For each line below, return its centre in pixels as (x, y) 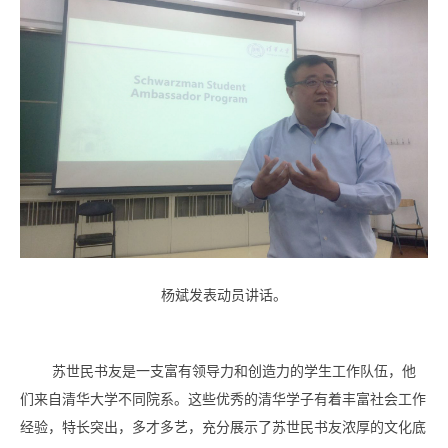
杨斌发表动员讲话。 (224, 296)
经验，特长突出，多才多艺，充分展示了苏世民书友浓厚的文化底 (223, 428)
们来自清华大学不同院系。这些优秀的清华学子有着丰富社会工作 (223, 400)
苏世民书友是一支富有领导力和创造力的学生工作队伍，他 (234, 372)
